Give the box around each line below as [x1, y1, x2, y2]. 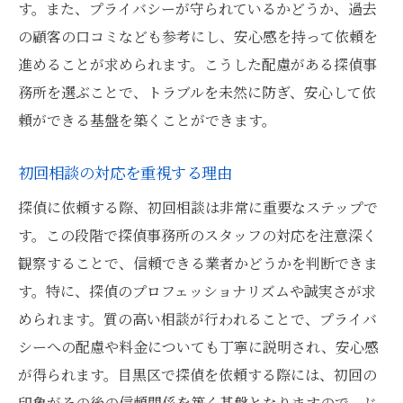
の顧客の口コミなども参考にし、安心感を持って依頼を [18, 26, 378, 47]
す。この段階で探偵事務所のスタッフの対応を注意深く [18, 225, 377, 246]
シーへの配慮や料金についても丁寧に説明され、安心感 [18, 336, 379, 357]
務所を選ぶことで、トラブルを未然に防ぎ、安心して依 [18, 82, 376, 103]
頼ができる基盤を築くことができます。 [18, 110, 276, 130]
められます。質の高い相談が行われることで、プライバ [18, 309, 377, 329]
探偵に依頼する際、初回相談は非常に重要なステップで [18, 197, 378, 218]
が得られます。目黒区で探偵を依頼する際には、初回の [18, 364, 377, 385]
